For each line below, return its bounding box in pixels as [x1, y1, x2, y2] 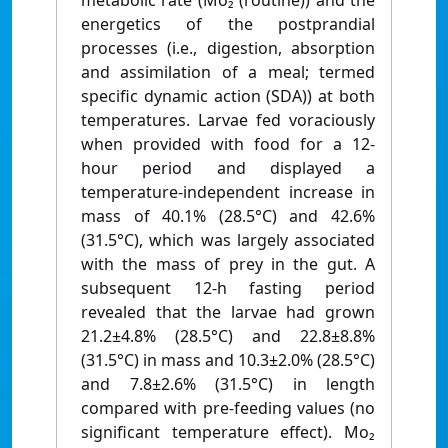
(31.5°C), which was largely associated [81, 229, 375, 252]
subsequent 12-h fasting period [81, 277, 375, 300]
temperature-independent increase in [81, 181, 375, 204]
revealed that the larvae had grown [81, 301, 375, 324]
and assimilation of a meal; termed [81, 61, 375, 84]
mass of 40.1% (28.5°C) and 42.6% [81, 205, 375, 228]
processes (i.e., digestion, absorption [81, 37, 375, 60]
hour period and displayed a [81, 157, 375, 180]
